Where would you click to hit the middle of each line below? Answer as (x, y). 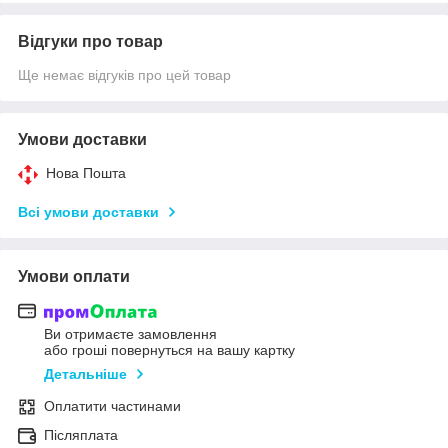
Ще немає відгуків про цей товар (124, 74)
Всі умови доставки (88, 211)
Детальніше (85, 374)
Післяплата (81, 435)
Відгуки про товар (90, 41)
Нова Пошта (86, 172)
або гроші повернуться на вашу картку (169, 350)
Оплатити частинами (112, 406)
